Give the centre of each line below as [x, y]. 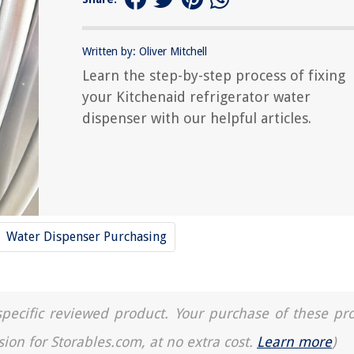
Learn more [294, 342]
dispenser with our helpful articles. [197, 118]
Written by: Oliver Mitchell [145, 51]
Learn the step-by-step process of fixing [214, 75]
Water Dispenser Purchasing [87, 237]
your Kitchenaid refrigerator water [196, 97]
